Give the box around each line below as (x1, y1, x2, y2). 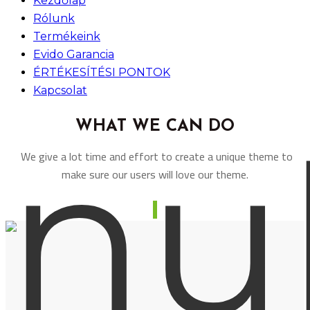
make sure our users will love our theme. (62, 164, 248, 185)
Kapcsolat (33, 84, 87, 97)
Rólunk (33, 12, 75, 25)
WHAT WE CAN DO (75, 118, 235, 135)
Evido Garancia (33, 48, 114, 61)
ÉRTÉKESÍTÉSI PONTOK (33, 66, 170, 79)
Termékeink (33, 30, 100, 43)
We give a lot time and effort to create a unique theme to (17, 146, 293, 167)
